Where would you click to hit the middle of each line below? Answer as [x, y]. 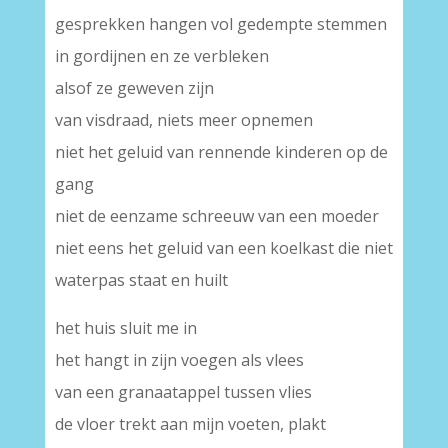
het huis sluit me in [125, 328]
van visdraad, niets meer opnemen [183, 120]
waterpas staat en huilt [141, 280]
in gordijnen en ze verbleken [161, 56]
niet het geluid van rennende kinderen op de [221, 152]
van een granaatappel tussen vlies [183, 392]
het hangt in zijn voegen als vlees [179, 360]
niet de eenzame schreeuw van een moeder [216, 216]
